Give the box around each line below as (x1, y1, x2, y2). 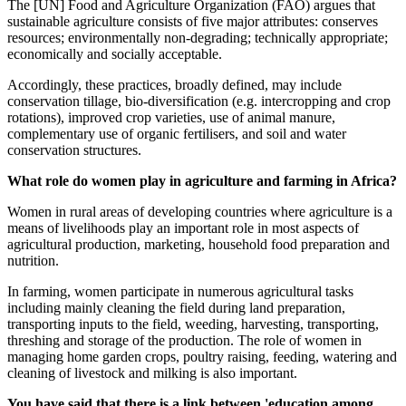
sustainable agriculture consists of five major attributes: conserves (7, 14, 378, 30)
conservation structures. (7, 142, 141, 159)
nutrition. (7, 253, 59, 269)
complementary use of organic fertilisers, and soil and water (7, 126, 346, 142)
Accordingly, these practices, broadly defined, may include (7, 77, 342, 93)
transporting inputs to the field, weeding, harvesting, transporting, (7, 316, 379, 333)
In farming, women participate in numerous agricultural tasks (7, 284, 353, 300)
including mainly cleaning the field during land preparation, (7, 300, 345, 316)
